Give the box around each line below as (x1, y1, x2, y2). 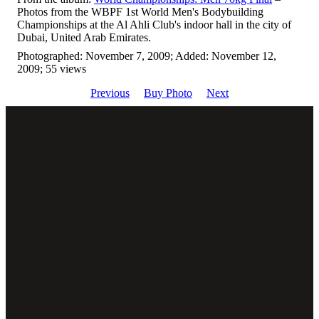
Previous (90, 87, 130, 99)
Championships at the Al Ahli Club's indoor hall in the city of (17, 19, 291, 31)
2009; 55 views (17, 63, 86, 75)
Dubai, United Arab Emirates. (17, 31, 151, 43)
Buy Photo (144, 87, 192, 99)
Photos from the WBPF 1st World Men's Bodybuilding (17, 6, 263, 18)
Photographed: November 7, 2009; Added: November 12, (17, 50, 276, 62)
